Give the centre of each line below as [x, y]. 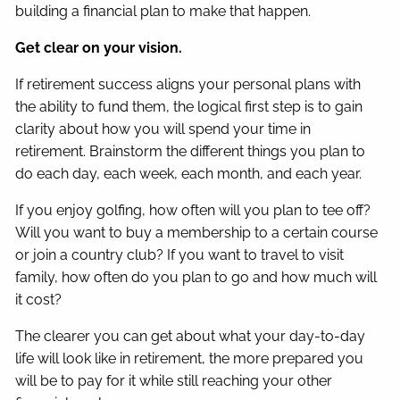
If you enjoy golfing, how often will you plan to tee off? [193, 210]
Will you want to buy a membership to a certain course [197, 232]
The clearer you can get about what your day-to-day [191, 336]
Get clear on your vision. [99, 47]
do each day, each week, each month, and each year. [191, 173]
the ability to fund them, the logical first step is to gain [189, 106]
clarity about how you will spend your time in [163, 129]
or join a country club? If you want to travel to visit [180, 254]
